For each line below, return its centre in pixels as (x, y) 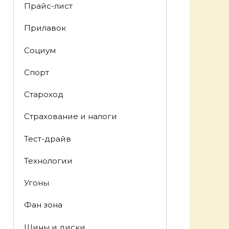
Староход (43, 95)
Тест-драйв (47, 139)
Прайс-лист (48, 6)
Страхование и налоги (70, 117)
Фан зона (43, 205)
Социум (40, 50)
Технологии (48, 161)
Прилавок (45, 28)
